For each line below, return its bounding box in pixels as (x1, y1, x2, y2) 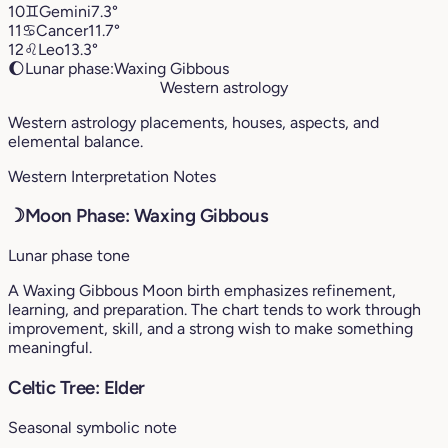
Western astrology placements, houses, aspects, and (8, 112, 379, 132)
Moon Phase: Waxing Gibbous (24, 204, 269, 228)
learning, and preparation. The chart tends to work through (8, 300, 421, 320)
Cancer (36, 20, 88, 40)
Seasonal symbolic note (8, 417, 177, 437)
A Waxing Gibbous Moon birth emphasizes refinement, (8, 281, 396, 301)
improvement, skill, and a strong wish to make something (8, 319, 413, 339)
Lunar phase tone (8, 246, 130, 266)
